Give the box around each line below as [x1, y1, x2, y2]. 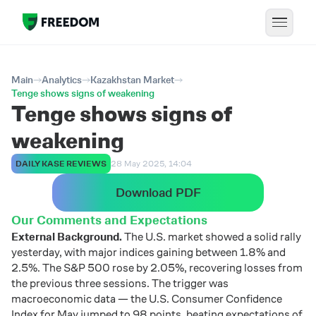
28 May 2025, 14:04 [111, 159, 192, 169]
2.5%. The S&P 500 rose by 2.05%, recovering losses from [11, 262, 303, 274]
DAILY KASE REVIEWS [16, 159, 107, 169]
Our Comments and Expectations [11, 213, 207, 227]
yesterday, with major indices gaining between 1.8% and [11, 246, 286, 258]
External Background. [11, 231, 122, 243]
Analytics [42, 74, 82, 85]
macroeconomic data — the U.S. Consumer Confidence [11, 293, 282, 305]
